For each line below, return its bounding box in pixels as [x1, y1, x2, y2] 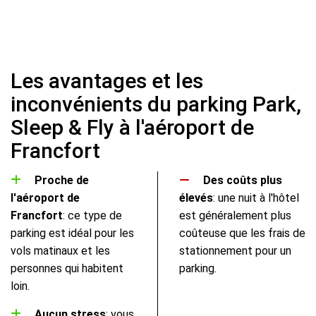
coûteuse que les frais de [179, 226, 305, 240]
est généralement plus [179, 208, 291, 222]
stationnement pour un [179, 243, 291, 257]
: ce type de [63, 208, 122, 222]
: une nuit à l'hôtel [213, 190, 299, 205]
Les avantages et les [11, 68, 203, 94]
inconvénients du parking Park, [11, 92, 301, 117]
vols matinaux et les [11, 243, 110, 257]
